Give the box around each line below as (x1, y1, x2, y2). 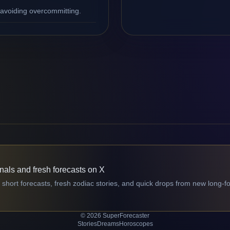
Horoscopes (119, 220, 153, 227)
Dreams (97, 220, 119, 227)
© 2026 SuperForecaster (81, 212, 149, 219)
